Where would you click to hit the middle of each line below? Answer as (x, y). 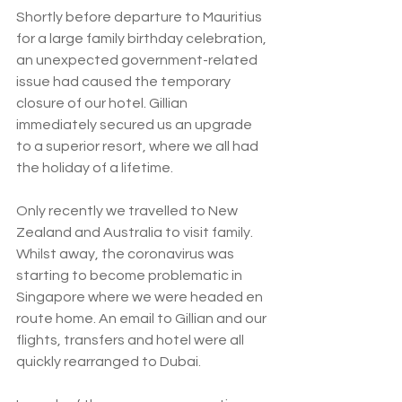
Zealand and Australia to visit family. (136, 232)
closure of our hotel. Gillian (103, 103)
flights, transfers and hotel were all (131, 340)
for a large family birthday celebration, (143, 38)
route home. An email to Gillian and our (143, 318)
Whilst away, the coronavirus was (127, 253)
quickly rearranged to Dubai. (109, 361)
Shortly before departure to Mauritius (140, 17)
